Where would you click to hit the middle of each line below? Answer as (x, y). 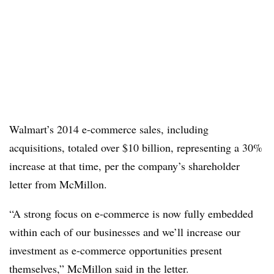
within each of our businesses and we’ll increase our (125, 232)
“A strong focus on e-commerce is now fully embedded (131, 213)
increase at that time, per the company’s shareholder (124, 166)
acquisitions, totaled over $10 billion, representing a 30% (136, 147)
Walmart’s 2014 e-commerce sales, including (109, 129)
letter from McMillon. (58, 184)
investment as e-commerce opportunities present (116, 250)
